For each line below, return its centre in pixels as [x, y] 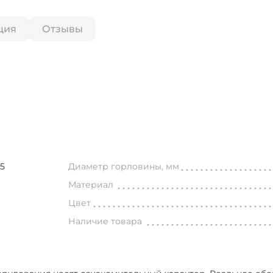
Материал [91, 185]
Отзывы [62, 29]
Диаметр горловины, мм [124, 166]
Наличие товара [105, 221]
